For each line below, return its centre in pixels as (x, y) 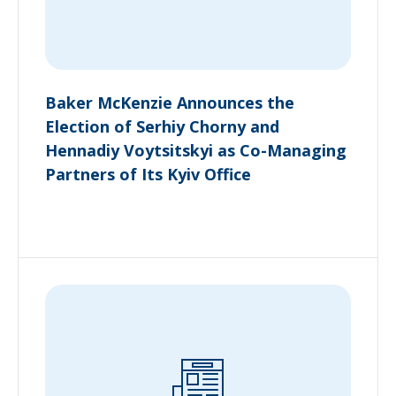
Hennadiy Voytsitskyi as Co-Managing (196, 150)
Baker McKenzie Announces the (170, 102)
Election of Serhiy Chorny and (162, 126)
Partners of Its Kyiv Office (148, 174)
